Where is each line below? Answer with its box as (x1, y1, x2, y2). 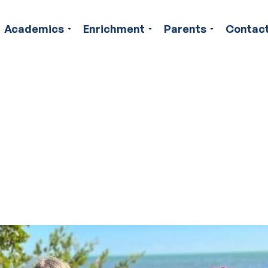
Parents (164, 22, 206, 35)
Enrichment (83, 22, 145, 35)
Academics (4, 22, 64, 35)
